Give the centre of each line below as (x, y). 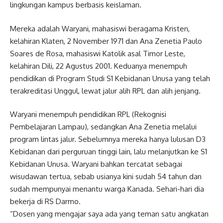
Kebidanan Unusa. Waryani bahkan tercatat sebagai (96, 164)
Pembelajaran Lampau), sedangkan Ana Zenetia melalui (103, 127)
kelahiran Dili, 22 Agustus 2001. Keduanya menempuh (99, 66)
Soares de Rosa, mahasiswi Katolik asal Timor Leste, (98, 53)
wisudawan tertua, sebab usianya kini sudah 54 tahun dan (106, 176)
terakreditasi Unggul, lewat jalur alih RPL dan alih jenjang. (105, 91)
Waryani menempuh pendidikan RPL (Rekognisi (88, 114)
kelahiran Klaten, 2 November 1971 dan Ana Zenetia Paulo (106, 41)
